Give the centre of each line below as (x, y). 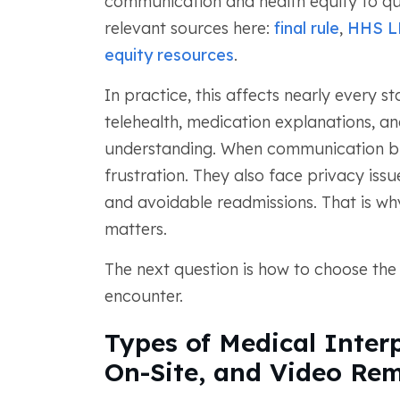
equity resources (169, 55)
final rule (306, 28)
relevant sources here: (189, 28)
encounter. (143, 296)
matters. (135, 229)
